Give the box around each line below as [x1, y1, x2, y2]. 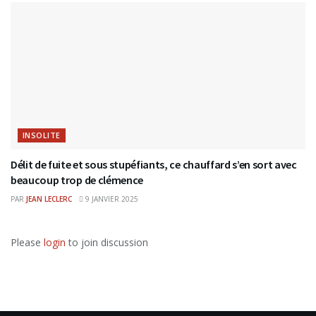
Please [11, 236, 44, 250]
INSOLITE [23, 130, 61, 141]
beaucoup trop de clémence [11, 173, 143, 188]
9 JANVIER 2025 [83, 194, 138, 205]
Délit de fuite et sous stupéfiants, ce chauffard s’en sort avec [11, 157, 297, 172]
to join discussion [66, 236, 148, 250]
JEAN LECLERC [26, 194, 72, 205]
